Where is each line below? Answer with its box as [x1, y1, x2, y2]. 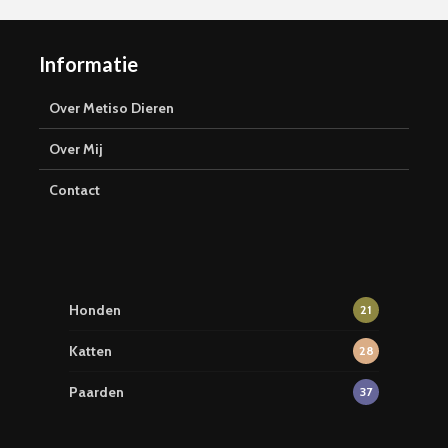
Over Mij [49, 140, 103, 158]
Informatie [39, 52, 138, 76]
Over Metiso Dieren [49, 99, 174, 117]
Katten [69, 342, 112, 360]
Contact [49, 181, 100, 199]
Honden [69, 301, 121, 319]
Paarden [69, 383, 124, 401]
